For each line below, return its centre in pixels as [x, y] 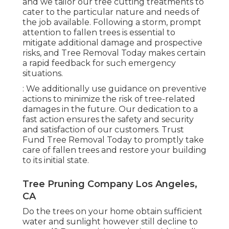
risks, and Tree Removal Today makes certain [114, 53]
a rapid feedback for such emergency [99, 63]
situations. [43, 73]
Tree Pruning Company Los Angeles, [110, 184]
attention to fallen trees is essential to [99, 32]
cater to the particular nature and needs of [111, 12]
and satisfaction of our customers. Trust [103, 129]
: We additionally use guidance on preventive [114, 88]
